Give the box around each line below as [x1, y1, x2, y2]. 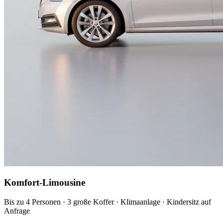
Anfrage [4, 207, 30, 216]
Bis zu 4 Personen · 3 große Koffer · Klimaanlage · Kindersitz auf [4, 198, 211, 207]
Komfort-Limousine [4, 177, 85, 188]
